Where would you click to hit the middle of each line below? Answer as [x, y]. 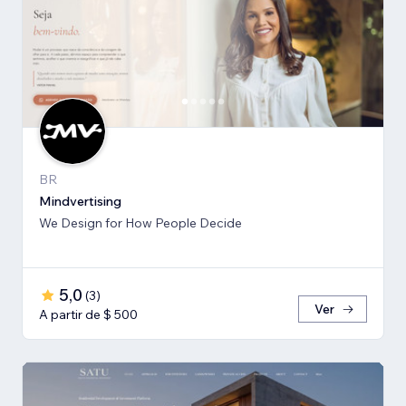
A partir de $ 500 [88, 314]
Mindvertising [80, 201]
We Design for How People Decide [140, 222]
